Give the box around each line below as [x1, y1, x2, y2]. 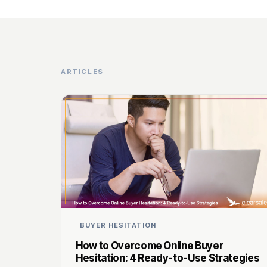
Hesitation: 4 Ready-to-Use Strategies [76, 251, 260, 264]
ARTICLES [61, 67, 104, 76]
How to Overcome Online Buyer [76, 238, 223, 252]
